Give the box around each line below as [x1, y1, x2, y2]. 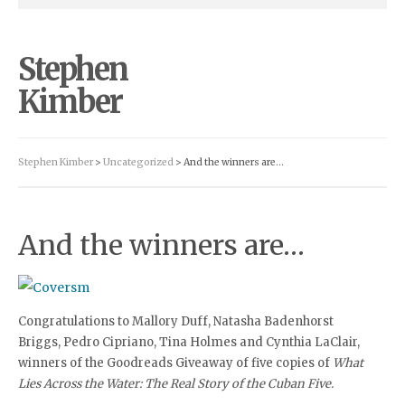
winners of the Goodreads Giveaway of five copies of [18, 355, 333, 371]
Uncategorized [103, 156, 174, 168]
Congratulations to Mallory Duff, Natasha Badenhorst [18, 314, 334, 329]
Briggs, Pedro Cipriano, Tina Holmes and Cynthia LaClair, [18, 334, 360, 350]
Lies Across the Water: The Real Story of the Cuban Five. [18, 376, 334, 391]
